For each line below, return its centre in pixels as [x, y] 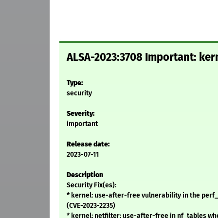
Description [85, 175]
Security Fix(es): [91, 185]
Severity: [81, 114]
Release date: [88, 145]
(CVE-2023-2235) [91, 206]
